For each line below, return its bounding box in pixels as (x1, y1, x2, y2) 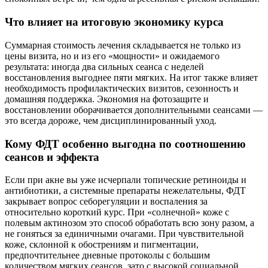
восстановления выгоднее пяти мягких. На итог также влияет (5, 72, 258, 83)
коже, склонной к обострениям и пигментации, (5, 239, 199, 250)
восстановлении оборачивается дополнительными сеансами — (5, 104, 263, 115)
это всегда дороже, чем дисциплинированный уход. (5, 115, 217, 126)
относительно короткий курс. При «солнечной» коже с (5, 207, 229, 218)
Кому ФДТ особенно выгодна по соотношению (5, 137, 246, 150)
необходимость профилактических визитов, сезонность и (5, 83, 239, 93)
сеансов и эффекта (5, 150, 99, 163)
